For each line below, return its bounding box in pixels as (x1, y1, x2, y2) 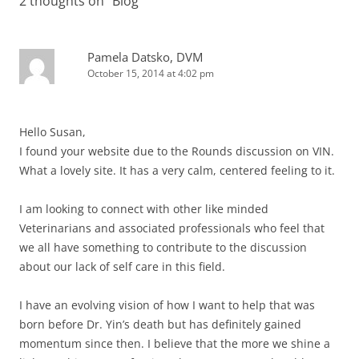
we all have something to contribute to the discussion (19, 240, 307, 255)
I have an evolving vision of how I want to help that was (19, 297, 315, 313)
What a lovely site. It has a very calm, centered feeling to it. (19, 163, 335, 178)
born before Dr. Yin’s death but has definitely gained (19, 317, 301, 332)
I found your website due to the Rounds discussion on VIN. (19, 143, 334, 159)
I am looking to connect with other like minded (19, 201, 268, 216)
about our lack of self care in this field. (19, 259, 225, 274)
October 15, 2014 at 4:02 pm (87, 67, 214, 80)
